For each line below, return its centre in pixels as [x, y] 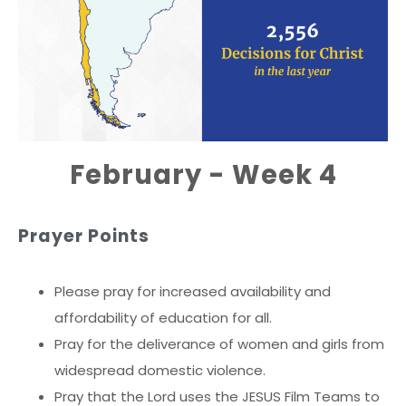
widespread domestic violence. [160, 370]
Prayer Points [84, 236]
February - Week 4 [203, 174]
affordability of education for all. [163, 317]
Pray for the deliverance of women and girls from [219, 343]
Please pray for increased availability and [193, 291]
